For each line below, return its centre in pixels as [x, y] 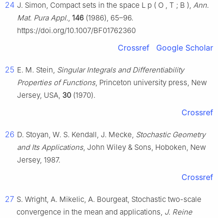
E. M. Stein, [37, 70]
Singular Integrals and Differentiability [120, 70]
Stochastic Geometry [171, 135]
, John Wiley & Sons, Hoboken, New [145, 147]
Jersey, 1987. [39, 160]
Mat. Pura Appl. [43, 18]
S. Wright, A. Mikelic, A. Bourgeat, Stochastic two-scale [109, 200]
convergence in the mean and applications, [91, 212]
